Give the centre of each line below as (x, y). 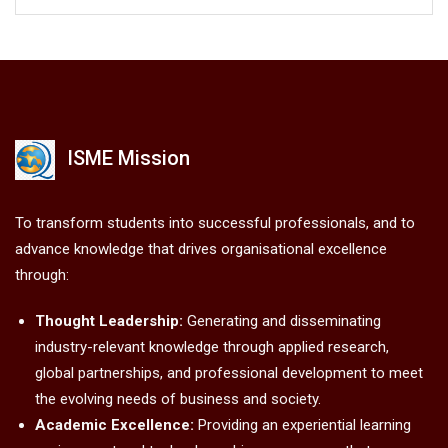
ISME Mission (128, 158)
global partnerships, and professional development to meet (229, 373)
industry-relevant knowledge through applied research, (212, 347)
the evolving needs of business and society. (178, 399)
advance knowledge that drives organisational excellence (201, 249)
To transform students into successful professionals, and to (215, 223)
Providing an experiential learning (302, 425)
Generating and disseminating (282, 321)
